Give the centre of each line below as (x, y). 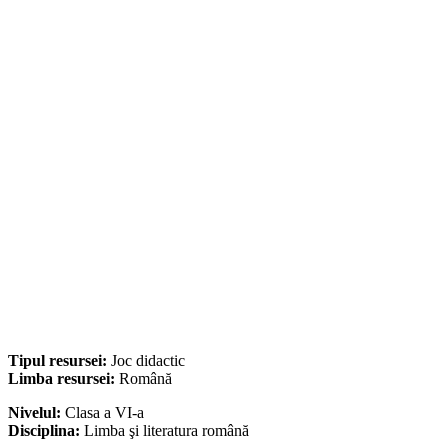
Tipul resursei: (59, 361)
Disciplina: (46, 431)
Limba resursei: (63, 379)
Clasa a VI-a (104, 413)
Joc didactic (148, 361)
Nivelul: (36, 413)
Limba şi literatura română (166, 431)
